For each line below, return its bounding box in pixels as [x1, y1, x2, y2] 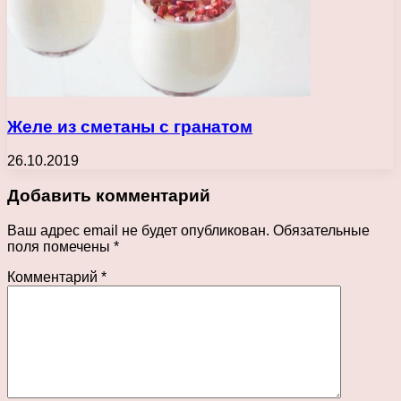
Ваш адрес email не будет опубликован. [7, 222, 269, 238]
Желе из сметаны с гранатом [7, 116, 252, 136]
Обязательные [273, 222, 370, 238]
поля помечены [7, 238, 114, 254]
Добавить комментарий [7, 186, 210, 206]
